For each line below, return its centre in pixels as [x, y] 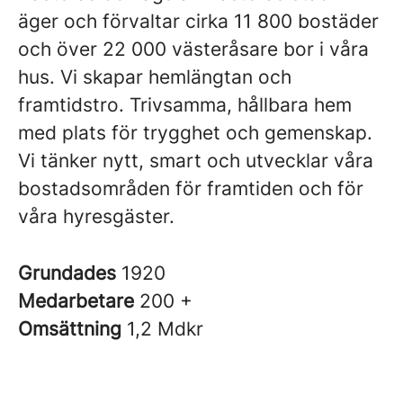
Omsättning [72, 329]
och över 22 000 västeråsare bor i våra [193, 49]
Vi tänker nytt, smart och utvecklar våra [196, 161]
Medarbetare [79, 301]
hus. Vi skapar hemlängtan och [155, 77]
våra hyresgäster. [96, 216]
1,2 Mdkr [165, 329]
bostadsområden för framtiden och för [191, 188]
